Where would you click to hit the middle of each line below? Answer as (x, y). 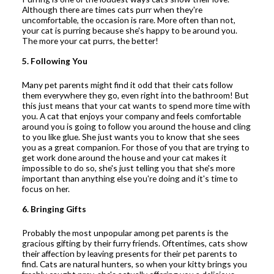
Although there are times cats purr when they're (112, 10)
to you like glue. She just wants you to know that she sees (131, 137)
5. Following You (54, 61)
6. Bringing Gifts (54, 209)
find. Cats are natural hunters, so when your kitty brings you (134, 264)
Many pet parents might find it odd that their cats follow (127, 85)
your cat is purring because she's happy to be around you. (129, 31)
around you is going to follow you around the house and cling (136, 127)
